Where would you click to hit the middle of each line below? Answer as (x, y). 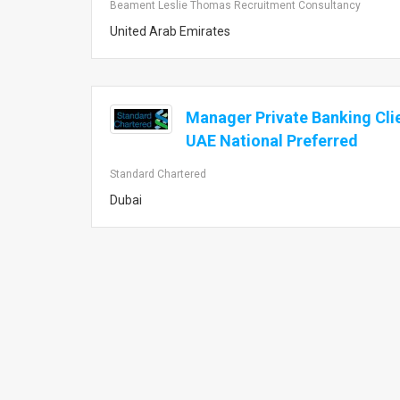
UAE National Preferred (272, 141)
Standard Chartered (158, 174)
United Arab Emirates (170, 31)
